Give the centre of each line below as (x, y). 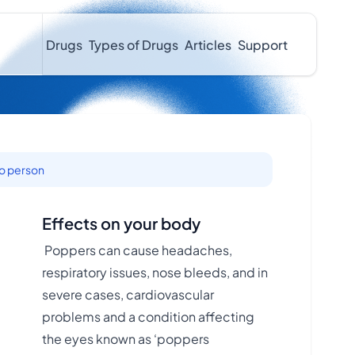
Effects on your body (121, 223)
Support (263, 45)
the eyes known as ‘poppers (125, 339)
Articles (208, 45)
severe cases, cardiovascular (128, 294)
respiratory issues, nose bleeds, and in (155, 272)
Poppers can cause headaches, (137, 250)
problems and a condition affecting (148, 317)
